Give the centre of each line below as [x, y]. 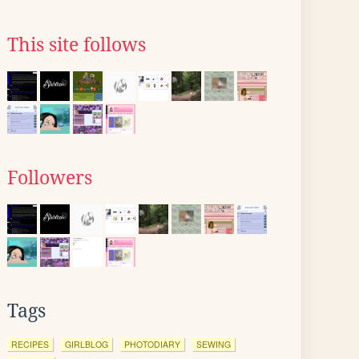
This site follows [77, 45]
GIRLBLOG [87, 344]
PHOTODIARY [152, 344]
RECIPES [30, 344]
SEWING [214, 344]
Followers [50, 178]
